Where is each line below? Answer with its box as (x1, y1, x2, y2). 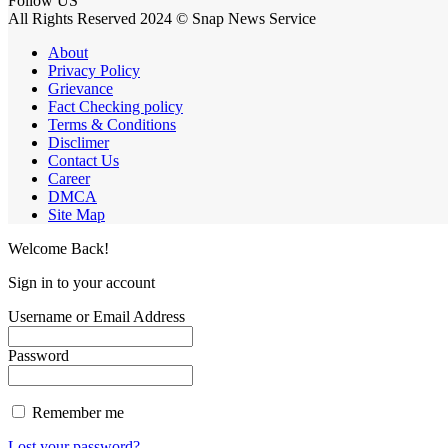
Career (48, 170, 90, 188)
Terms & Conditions (48, 116, 176, 134)
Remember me (28, 404, 124, 422)
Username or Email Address (8, 308, 185, 326)
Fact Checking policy (48, 98, 183, 116)
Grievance (48, 80, 113, 98)
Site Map (48, 206, 105, 224)
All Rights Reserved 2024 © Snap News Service (8, 10, 316, 28)
